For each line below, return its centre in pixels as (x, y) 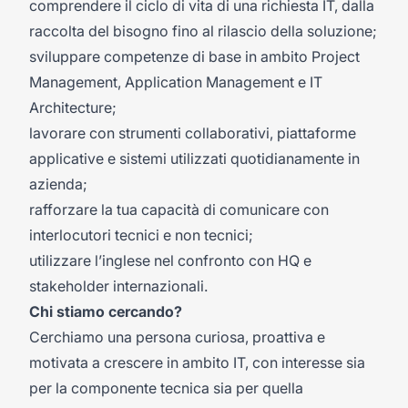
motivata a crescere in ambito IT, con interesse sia (197, 362)
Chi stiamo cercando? (106, 311)
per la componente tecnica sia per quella (166, 388)
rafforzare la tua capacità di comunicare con (179, 209)
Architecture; (73, 107)
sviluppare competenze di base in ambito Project (194, 56)
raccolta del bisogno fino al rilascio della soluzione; (203, 31)
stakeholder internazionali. (118, 286)
